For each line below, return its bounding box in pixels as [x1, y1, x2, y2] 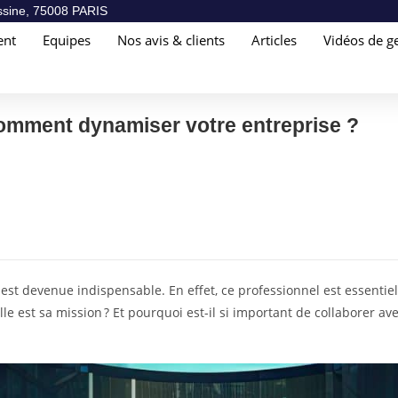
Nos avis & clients [117, 30, 226, 49]
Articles [251, 30, 298, 49]
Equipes [43, 30, 92, 49]
